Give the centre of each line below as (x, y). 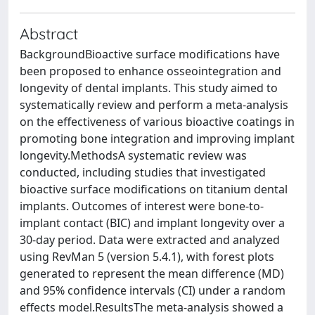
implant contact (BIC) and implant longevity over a (152, 223)
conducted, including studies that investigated (143, 172)
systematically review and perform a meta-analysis (154, 104)
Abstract (49, 33)
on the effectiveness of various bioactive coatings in (157, 121)
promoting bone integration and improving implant (157, 138)
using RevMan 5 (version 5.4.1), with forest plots (147, 256)
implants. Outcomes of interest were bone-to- (142, 206)
